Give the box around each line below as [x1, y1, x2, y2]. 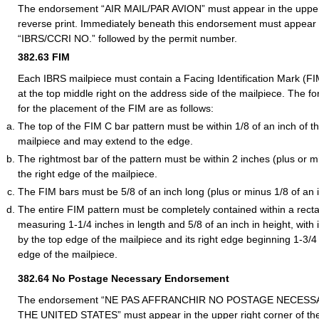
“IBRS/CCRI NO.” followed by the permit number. [18, 33, 237, 45]
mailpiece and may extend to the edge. [18, 135, 193, 147]
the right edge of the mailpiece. [18, 168, 157, 180]
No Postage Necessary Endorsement [52, 272, 229, 284]
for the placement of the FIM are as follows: [18, 103, 214, 115]
